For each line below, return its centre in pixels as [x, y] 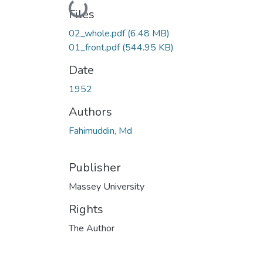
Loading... [90, 8]
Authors [90, 112]
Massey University [107, 186]
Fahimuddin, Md [100, 131]
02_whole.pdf [98, 33]
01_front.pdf [95, 47]
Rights [86, 209]
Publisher [95, 167]
